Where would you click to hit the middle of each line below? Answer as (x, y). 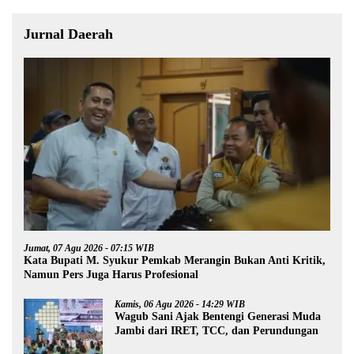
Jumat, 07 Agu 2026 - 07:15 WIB (89, 248)
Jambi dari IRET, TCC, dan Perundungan (217, 330)
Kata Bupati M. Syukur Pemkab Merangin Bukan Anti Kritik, (175, 260)
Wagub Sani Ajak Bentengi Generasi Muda (218, 316)
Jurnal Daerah (68, 34)
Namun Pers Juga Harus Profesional (111, 274)
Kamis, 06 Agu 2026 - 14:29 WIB (180, 304)
